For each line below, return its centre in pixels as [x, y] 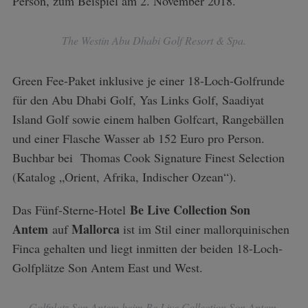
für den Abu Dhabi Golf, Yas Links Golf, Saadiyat [138, 100]
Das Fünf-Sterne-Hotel [71, 210]
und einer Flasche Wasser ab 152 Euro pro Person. [138, 138]
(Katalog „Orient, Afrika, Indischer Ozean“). [124, 177]
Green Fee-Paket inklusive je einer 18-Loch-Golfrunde [148, 80]
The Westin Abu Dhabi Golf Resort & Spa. [154, 40]
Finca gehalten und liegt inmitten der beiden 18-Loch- [147, 248]
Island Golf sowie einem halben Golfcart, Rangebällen [148, 119]
